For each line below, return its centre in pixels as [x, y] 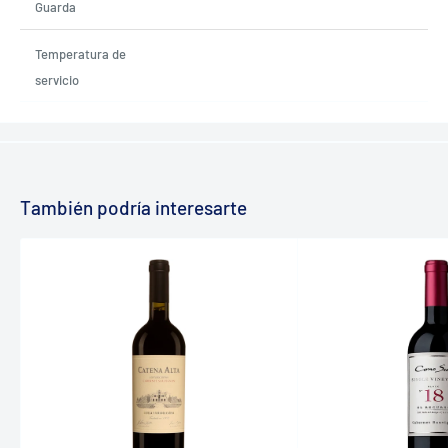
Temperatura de [80, 54]
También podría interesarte [133, 208]
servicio [57, 79]
